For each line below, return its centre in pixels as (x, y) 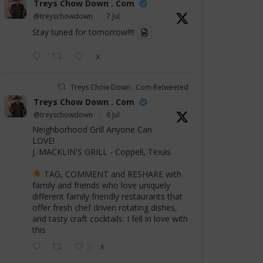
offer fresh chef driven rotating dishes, (105, 208)
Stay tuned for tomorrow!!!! (83, 32)
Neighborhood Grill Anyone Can (92, 130)
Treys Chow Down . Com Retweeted (130, 87)
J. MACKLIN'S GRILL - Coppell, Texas (102, 152)
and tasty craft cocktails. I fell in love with (110, 219)
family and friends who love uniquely (101, 186)
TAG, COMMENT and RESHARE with (111, 174)
